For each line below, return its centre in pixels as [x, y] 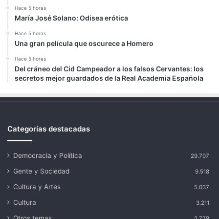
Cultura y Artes [37, 187]
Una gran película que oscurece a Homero [84, 43]
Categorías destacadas [49, 129]
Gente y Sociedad [41, 171]
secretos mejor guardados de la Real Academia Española [109, 78]
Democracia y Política [48, 155]
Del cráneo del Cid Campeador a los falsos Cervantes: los [109, 69]
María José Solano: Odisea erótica [71, 18]
